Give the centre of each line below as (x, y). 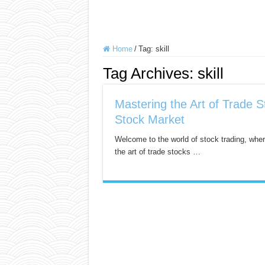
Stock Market (149, 120)
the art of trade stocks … (157, 152)
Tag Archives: (150, 74)
